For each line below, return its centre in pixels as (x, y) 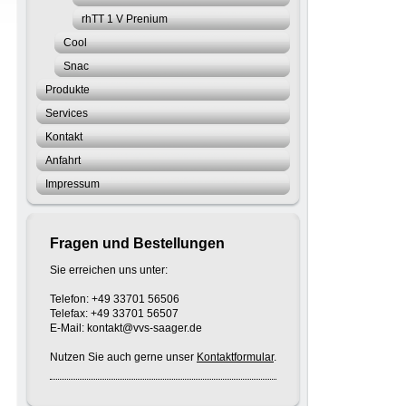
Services (67, 113)
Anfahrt (63, 160)
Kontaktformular (235, 357)
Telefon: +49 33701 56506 (115, 299)
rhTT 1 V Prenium (125, 19)
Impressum (72, 184)
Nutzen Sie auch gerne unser (123, 357)
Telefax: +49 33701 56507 (114, 314)
